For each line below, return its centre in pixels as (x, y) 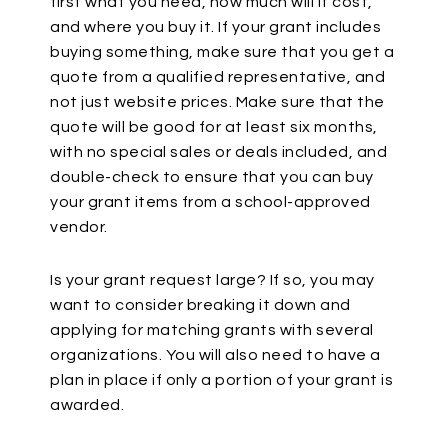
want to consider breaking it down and (200, 305)
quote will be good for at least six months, (214, 127)
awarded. (87, 405)
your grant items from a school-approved (210, 202)
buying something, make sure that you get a (222, 52)
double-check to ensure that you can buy (212, 177)
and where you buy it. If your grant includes (215, 27)
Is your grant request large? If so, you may (212, 280)
